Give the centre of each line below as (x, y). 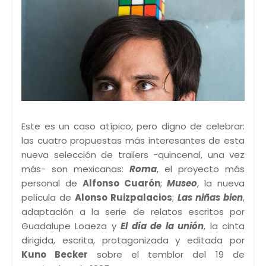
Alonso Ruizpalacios (123, 198)
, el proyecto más (201, 169)
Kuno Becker (59, 255)
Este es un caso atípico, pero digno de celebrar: (133, 126)
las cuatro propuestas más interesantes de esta (133, 141)
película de (48, 198)
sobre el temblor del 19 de (171, 255)
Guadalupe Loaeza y (71, 226)
